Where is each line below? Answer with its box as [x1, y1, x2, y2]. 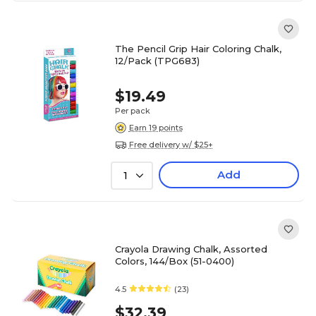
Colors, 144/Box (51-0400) [114, 255, 234, 267]
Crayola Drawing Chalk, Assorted [114, 243, 267, 255]
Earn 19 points [128, 122, 183, 133]
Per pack [114, 106, 150, 116]
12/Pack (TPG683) [114, 55, 200, 66]
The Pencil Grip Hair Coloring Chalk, [114, 43, 281, 54]
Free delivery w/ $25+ [128, 139, 213, 150]
